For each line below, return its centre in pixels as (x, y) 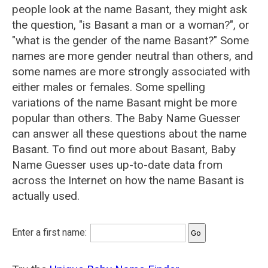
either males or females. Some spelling (109, 87)
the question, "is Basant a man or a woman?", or (131, 25)
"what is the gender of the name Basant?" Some (130, 40)
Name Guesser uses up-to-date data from (117, 165)
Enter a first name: (51, 232)
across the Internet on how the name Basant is (128, 180)
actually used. (46, 196)
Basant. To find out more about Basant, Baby (124, 149)
